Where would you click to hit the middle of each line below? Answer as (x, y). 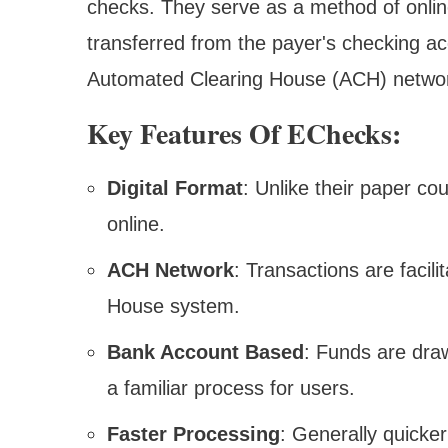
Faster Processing (193, 433)
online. (136, 223)
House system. (173, 305)
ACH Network (170, 269)
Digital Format (175, 187)
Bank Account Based (205, 351)
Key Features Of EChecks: (244, 133)
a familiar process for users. (231, 387)
